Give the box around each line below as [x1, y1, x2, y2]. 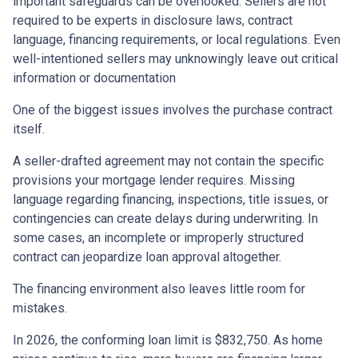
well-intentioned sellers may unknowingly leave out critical [13, 51, 338, 67]
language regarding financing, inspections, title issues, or [13, 192, 328, 208]
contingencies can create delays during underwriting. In [13, 211, 318, 227]
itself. [13, 121, 45, 137]
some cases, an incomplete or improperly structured [13, 230, 304, 246]
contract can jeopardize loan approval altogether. [13, 249, 281, 265]
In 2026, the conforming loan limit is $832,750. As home [13, 332, 323, 348]
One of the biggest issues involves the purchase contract [13, 102, 332, 118]
